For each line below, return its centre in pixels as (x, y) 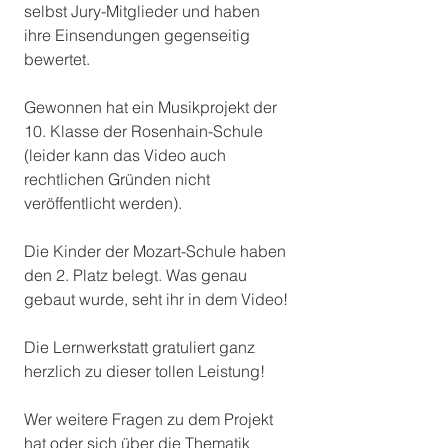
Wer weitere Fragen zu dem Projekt (150, 419)
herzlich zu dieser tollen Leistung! (146, 371)
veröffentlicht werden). (103, 203)
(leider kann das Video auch (127, 155)
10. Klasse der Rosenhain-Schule (145, 131)
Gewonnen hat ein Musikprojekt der (152, 107)
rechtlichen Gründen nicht (119, 179)
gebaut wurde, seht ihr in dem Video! (156, 299)
